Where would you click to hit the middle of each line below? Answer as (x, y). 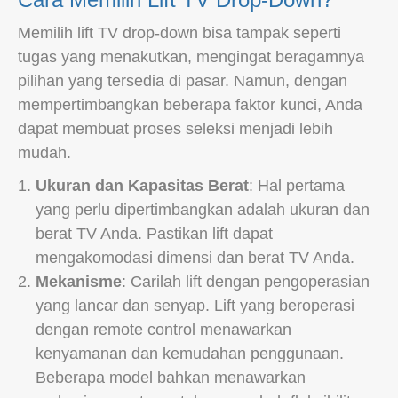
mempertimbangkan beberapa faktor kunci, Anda (190, 104)
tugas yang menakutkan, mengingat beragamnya (191, 56)
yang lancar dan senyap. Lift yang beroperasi (195, 305)
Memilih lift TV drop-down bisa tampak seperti (179, 32)
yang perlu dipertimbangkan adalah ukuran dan (203, 209)
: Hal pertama (297, 185)
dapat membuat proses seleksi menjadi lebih (175, 128)
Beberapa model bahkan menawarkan (171, 377)
